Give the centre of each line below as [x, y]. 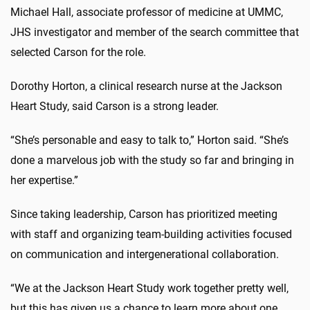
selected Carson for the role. [78, 53]
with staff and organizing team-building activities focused [151, 235]
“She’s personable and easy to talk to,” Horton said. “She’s [149, 140]
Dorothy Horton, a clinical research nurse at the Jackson [146, 86]
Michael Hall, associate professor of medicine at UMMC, [147, 12]
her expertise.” [44, 181]
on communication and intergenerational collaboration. [145, 255]
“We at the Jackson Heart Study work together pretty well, [149, 289]
